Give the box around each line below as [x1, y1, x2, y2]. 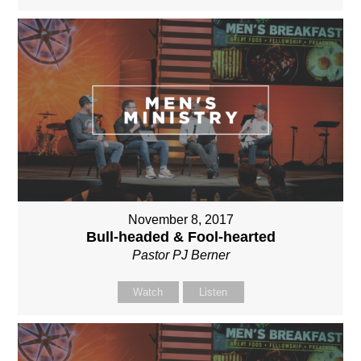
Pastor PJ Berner [131, 248, 230, 263]
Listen [199, 286, 227, 299]
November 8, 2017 [127, 213, 234, 227]
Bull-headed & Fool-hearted [85, 229, 276, 246]
